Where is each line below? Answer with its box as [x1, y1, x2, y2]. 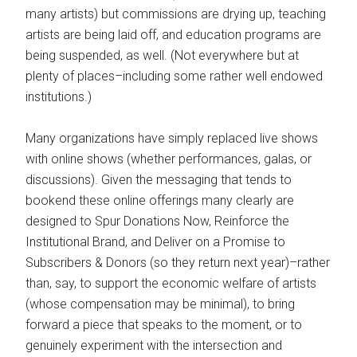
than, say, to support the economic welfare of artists [25, 276, 317, 292]
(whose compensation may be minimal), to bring [25, 296, 296, 312]
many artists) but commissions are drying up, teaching [25, 6, 327, 22]
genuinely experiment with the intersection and [25, 338, 283, 354]
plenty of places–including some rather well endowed [25, 69, 324, 84]
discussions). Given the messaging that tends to [25, 172, 292, 188]
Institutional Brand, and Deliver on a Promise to [25, 234, 286, 250]
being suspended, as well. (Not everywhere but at [25, 48, 300, 64]
